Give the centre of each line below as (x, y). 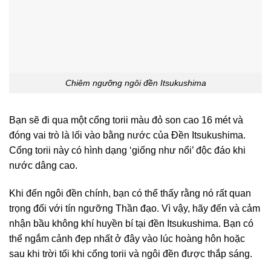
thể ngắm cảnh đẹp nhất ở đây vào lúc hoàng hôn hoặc (127, 239)
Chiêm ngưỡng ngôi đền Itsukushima (135, 83)
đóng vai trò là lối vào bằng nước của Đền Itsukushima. (127, 135)
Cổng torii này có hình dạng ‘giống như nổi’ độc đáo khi (127, 151)
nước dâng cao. (43, 166)
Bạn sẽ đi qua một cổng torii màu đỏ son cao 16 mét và (126, 120)
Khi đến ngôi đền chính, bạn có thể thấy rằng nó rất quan (130, 194)
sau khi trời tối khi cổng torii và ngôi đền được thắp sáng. (131, 254)
